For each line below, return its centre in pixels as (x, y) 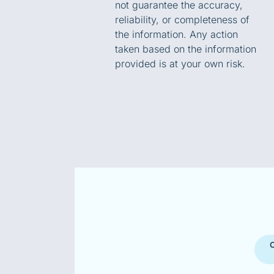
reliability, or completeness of (182, 19)
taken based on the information (186, 49)
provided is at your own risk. (180, 63)
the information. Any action (176, 34)
